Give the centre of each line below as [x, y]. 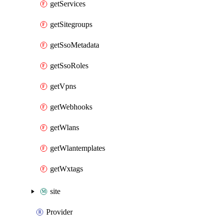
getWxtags [67, 169]
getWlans [65, 127]
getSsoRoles [69, 66]
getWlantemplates [78, 148]
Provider [59, 212]
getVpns [63, 86]
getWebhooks [71, 107]
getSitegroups [71, 24]
